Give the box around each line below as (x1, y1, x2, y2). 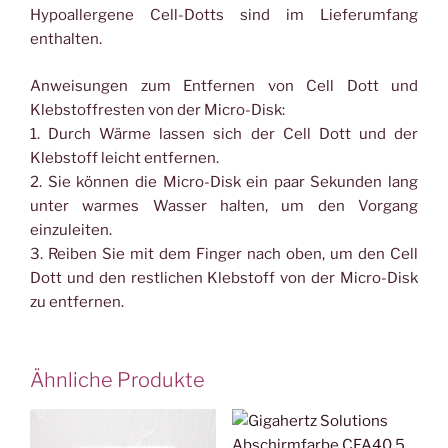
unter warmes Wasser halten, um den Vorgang (30, 196, 418, 215)
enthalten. (30, 30, 102, 48)
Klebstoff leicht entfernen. (30, 148, 219, 167)
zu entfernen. (30, 292, 124, 311)
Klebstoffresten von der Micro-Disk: (30, 100, 285, 119)
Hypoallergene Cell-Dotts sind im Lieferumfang (30, 6, 418, 24)
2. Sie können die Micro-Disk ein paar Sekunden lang (30, 172, 418, 191)
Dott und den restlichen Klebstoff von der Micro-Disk (30, 268, 418, 287)
